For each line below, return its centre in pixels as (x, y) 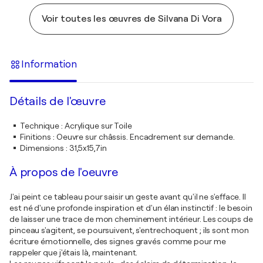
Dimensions (42, 148)
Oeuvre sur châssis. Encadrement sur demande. (145, 137)
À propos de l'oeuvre (64, 173)
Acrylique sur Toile (98, 126)
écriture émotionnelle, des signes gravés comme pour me (118, 242)
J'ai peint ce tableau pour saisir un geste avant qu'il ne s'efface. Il (128, 197)
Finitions (36, 137)
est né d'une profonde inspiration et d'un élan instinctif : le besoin (131, 208)
